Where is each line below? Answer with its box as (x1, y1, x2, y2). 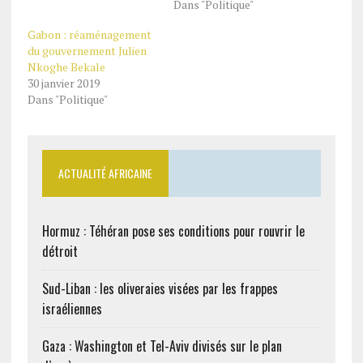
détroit (41, 241, 78, 261)
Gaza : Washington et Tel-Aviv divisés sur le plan (41, 336, 282, 356)
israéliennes (41, 299, 102, 318)
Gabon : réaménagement (27, 27, 152, 42)
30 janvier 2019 (27, 75, 100, 91)
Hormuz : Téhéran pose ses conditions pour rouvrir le (41, 221, 305, 241)
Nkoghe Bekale (27, 59, 105, 75)
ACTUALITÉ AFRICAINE (58, 164, 152, 181)
